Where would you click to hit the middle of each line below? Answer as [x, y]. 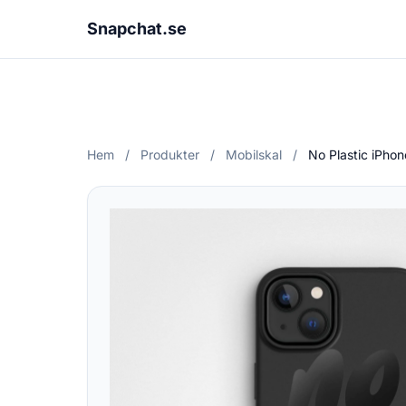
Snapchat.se [137, 29]
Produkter [170, 155]
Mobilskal [254, 155]
